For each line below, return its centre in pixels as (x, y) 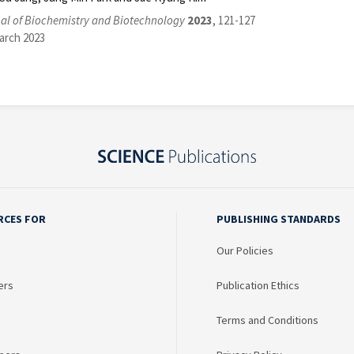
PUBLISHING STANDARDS (279, 219)
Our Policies (245, 251)
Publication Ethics (258, 286)
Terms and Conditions (267, 320)
